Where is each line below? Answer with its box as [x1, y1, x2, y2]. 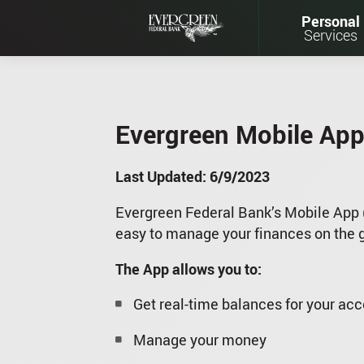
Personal [301, 11, 360, 31]
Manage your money [132, 330, 266, 350]
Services [303, 24, 357, 45]
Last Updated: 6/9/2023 [115, 167, 270, 187]
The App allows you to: [115, 258, 262, 279]
